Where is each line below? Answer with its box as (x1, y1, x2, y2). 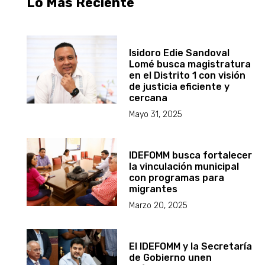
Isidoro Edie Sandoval (129, 47, 230, 59)
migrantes (129, 183, 178, 195)
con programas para (129, 172, 225, 183)
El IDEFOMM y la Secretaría (129, 240, 253, 252)
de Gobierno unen (129, 251, 212, 263)
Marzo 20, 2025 (129, 200, 188, 211)
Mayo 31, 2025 (129, 109, 183, 119)
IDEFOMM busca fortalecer (129, 149, 253, 161)
